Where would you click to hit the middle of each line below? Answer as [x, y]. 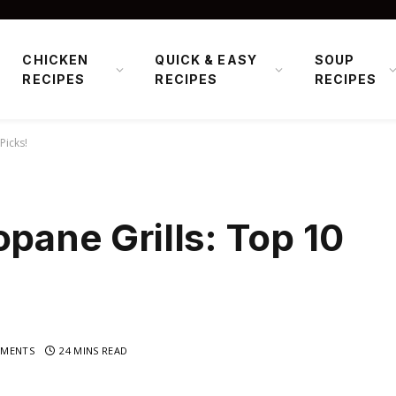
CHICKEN [56, 59]
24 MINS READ [94, 351]
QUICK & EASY [206, 59]
